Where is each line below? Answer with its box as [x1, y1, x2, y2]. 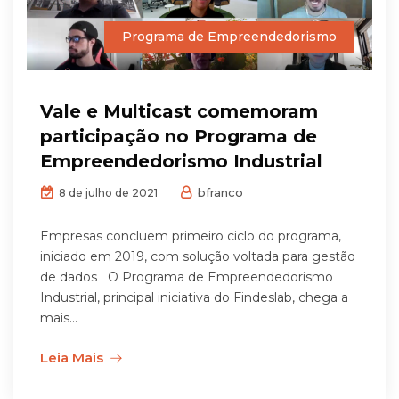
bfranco [194, 185, 243, 200]
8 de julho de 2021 [56, 186, 158, 200]
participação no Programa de [40, 126, 317, 148]
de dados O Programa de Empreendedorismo [40, 269, 333, 286]
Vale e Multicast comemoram [40, 101, 318, 123]
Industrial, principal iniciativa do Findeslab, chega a [40, 289, 348, 306]
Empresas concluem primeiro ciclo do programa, [40, 228, 341, 245]
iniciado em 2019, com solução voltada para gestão [40, 248, 355, 265]
